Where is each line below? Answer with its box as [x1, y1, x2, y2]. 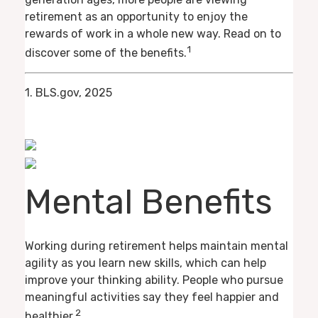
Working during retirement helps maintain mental [25, 239, 288, 253]
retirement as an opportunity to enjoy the [25, 10, 248, 24]
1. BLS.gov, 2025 [25, 86, 112, 100]
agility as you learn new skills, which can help [25, 256, 266, 270]
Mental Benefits [25, 181, 273, 222]
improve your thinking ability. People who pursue [25, 273, 283, 287]
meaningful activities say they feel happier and [25, 290, 279, 305]
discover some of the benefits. [25, 46, 187, 60]
